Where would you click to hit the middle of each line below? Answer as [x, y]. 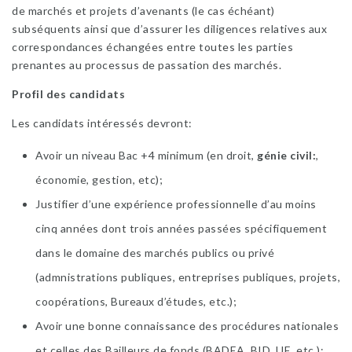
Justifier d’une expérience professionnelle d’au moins [176, 204]
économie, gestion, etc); [99, 180]
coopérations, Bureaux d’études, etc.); [136, 301]
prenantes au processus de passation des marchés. [147, 65]
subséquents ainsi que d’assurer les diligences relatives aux [169, 29]
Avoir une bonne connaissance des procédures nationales [187, 326]
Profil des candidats [68, 94]
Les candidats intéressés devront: [102, 123]
